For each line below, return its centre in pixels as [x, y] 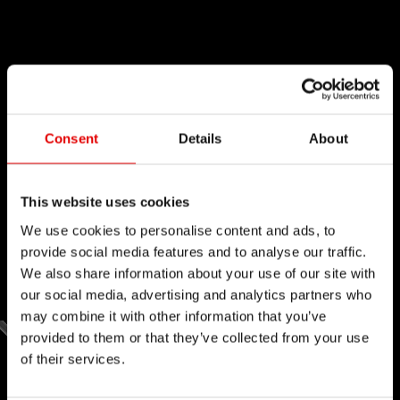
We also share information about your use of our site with [198, 273]
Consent [71, 138]
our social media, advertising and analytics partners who [196, 294]
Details [200, 138]
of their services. [73, 358]
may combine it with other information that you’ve [174, 316]
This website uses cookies [105, 202]
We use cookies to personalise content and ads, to [178, 230]
